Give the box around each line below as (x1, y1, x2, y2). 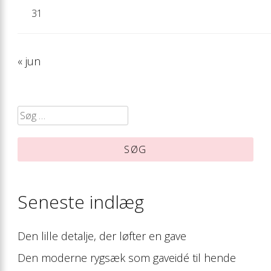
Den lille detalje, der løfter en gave (18, 228, 186, 243)
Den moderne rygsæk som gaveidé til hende (18, 250, 236, 265)
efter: (17, 121, 62, 146)
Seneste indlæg (18, 189, 144, 214)
